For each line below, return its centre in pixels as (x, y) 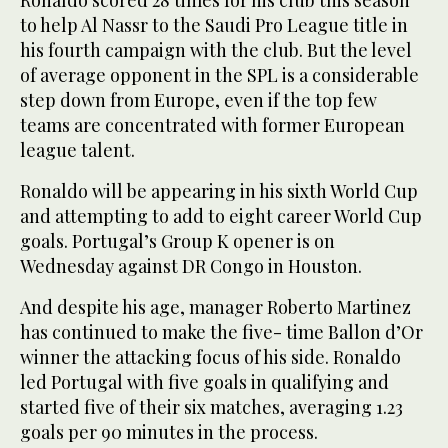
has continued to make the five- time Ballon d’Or (221, 331)
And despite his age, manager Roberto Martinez (215, 306)
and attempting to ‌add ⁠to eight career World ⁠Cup (221, 215)
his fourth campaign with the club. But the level (216, 49)
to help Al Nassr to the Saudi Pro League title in (214, 24)
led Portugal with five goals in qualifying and (204, 381)
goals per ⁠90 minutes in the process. (169, 431)
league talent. (77, 149)
